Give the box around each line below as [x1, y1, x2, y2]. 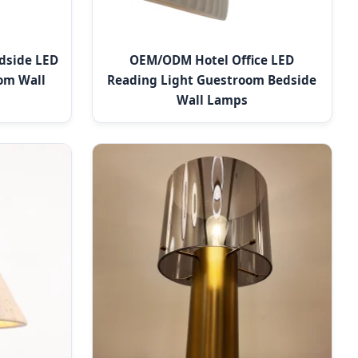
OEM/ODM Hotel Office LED [129, 52, 295, 69]
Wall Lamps [176, 92, 248, 109]
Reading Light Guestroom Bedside [107, 72, 317, 89]
